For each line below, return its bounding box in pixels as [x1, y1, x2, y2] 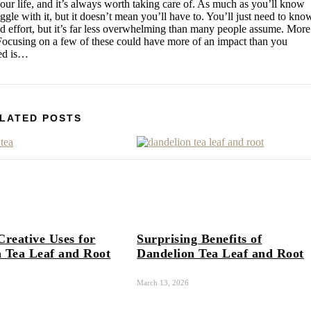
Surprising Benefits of [137, 231, 262, 246]
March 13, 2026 [137, 278, 190, 287]
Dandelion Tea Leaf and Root [137, 246, 304, 260]
